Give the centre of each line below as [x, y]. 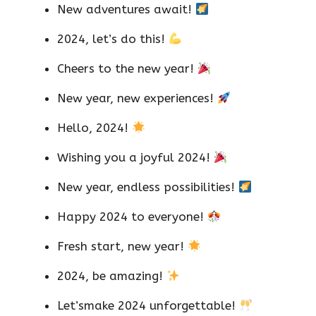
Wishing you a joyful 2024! [135, 158]
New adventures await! [126, 10]
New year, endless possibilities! [148, 187]
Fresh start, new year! [122, 247]
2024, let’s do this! [113, 39]
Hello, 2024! [95, 128]
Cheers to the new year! [127, 69]
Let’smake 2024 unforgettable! [148, 306]
